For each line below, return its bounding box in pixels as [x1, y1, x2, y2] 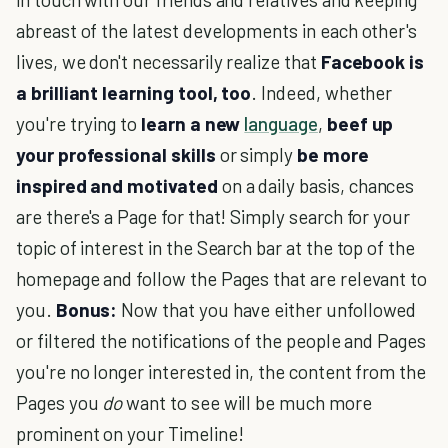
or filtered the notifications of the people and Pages [16, 329, 426, 352]
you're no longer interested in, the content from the [16, 360, 427, 383]
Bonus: [55, 298, 122, 321]
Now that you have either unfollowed [121, 298, 417, 321]
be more [297, 143, 369, 166]
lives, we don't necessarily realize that [16, 50, 321, 73]
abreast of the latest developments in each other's [16, 19, 418, 42]
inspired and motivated [16, 174, 222, 197]
